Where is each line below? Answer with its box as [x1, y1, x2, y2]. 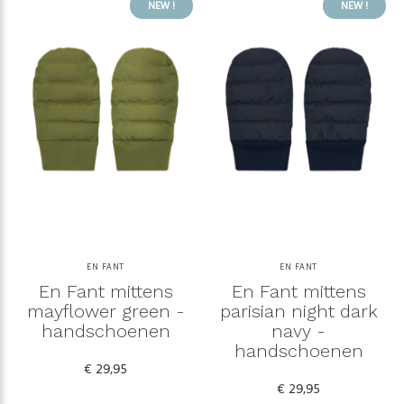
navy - [271, 320, 326, 343]
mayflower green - [26, 300, 185, 323]
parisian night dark [219, 300, 378, 323]
